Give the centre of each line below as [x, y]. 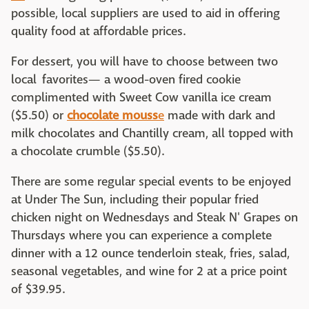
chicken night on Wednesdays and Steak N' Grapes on [154, 218]
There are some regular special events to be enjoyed [151, 182]
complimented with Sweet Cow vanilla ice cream [141, 98]
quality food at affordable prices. [98, 31]
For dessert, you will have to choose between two [144, 62]
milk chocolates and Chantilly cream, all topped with [152, 133]
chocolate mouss [112, 116]
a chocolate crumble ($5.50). [88, 151]
